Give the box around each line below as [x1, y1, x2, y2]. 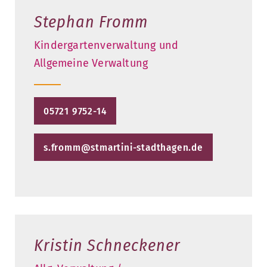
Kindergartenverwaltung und [34, 38, 179, 52]
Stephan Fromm [34, 11, 148, 32]
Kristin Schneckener [34, 235, 181, 256]
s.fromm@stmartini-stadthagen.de [44, 141, 203, 154]
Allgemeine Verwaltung [34, 56, 148, 70]
